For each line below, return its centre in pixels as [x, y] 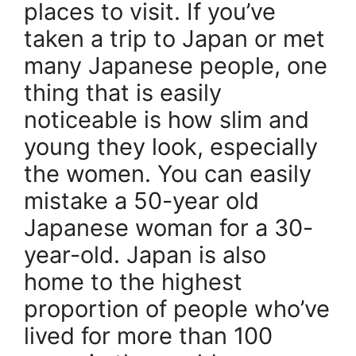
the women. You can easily [168, 174]
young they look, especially [171, 147]
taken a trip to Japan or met [174, 39]
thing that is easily [123, 93]
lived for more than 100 [148, 336]
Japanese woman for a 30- [168, 228]
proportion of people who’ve [177, 309]
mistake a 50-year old [141, 201]
